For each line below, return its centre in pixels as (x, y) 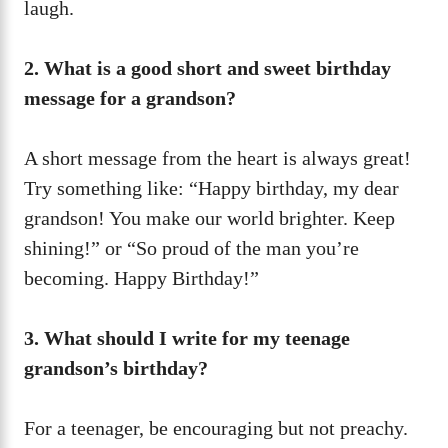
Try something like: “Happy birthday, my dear (211, 187)
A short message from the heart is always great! (217, 157)
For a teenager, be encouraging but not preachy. (216, 427)
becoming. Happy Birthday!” (141, 277)
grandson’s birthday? (116, 367)
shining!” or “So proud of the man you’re (191, 247)
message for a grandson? (130, 97)
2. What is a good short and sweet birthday (207, 67)
